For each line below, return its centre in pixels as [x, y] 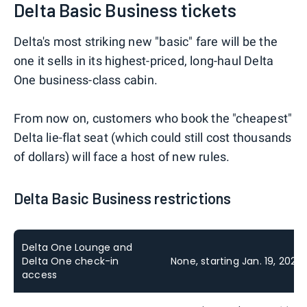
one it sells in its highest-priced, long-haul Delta [144, 60]
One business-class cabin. [86, 79]
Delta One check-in [71, 261]
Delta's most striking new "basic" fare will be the [146, 41]
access [40, 274]
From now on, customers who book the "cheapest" [153, 118]
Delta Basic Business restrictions [123, 198]
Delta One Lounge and [77, 247]
